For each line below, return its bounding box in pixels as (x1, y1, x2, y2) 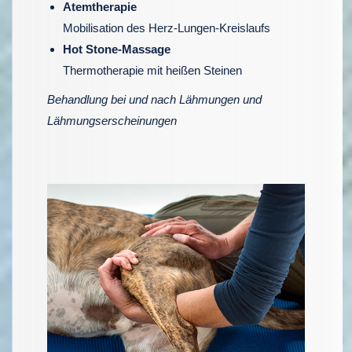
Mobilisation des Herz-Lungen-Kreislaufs (63, 21, 270, 35)
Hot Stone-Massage (63, 42, 170, 56)
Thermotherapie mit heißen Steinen (63, 64, 242, 77)
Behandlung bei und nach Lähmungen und (47, 93, 262, 106)
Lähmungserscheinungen (47, 114, 177, 127)
